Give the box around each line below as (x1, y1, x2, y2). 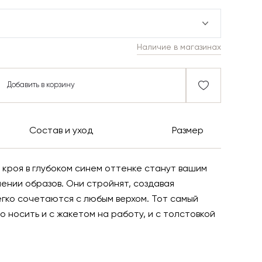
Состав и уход (29, 126, 93, 136)
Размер (171, 126, 204, 136)
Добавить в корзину (6, 81, 75, 89)
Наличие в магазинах (137, 43, 221, 51)
